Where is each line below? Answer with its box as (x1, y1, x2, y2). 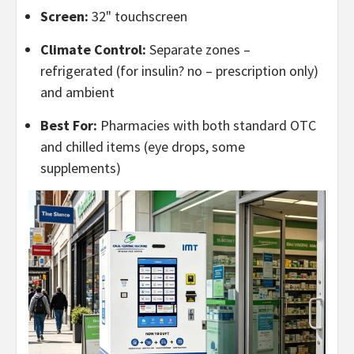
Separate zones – (146, 40, 250, 58)
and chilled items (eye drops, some (40, 137, 245, 156)
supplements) (40, 158, 121, 177)
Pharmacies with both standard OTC (97, 115, 316, 134)
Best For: (40, 115, 97, 134)
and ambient (40, 82, 115, 101)
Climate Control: (40, 40, 146, 58)
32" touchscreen (88, 6, 187, 25)
